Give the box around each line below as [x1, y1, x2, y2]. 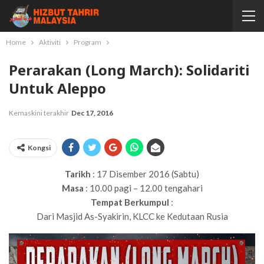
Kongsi [28, 143, 51, 152]
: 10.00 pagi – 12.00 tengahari [83, 183, 203, 193]
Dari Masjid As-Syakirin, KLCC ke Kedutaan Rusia [36, 211, 228, 222]
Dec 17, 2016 [71, 108, 113, 117]
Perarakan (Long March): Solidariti [9, 60, 249, 80]
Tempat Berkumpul [91, 197, 169, 207]
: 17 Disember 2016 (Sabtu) [91, 169, 199, 179]
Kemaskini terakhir [9, 108, 70, 117]
